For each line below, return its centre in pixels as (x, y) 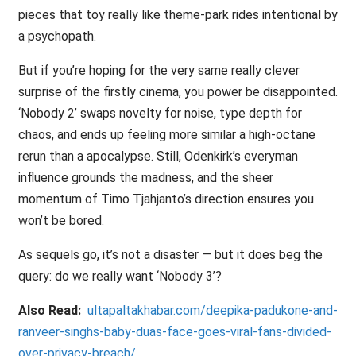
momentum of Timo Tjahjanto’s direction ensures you (166, 199)
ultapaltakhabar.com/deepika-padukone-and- (212, 311)
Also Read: (49, 311)
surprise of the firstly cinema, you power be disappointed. (178, 92)
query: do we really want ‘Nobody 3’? (120, 277)
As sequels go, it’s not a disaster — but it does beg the (170, 255)
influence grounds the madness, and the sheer (145, 178)
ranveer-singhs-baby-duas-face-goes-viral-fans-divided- (174, 332)
